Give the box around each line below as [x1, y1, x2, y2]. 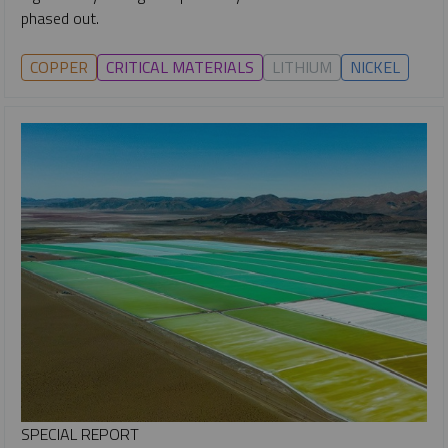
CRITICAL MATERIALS [106, 55, 254, 80]
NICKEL [350, 55, 400, 80]
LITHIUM [272, 55, 332, 80]
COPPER [30, 55, 88, 80]
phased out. [21, 6, 99, 31]
